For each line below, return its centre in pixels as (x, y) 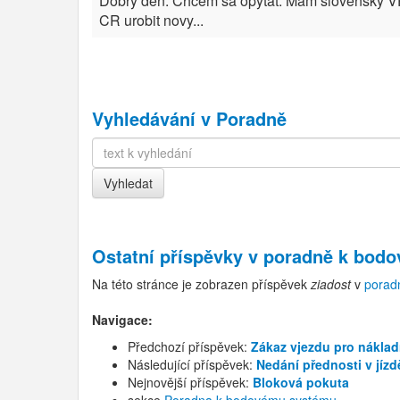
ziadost (331, 284)
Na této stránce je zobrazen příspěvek (201, 284)
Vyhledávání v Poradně (189, 118)
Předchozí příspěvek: (189, 346)
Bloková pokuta (301, 382)
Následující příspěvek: (192, 364)
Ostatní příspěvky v (178, 256)
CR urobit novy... (151, 20)
